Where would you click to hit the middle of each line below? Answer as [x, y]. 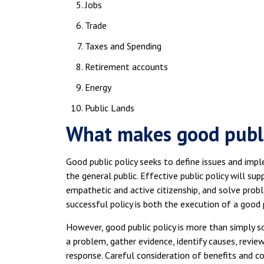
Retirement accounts [126, 67]
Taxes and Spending [123, 46]
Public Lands [110, 108]
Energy [98, 88]
